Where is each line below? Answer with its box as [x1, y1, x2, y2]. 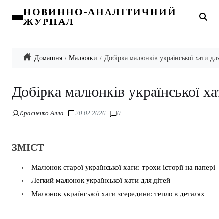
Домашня [34, 54, 62, 62]
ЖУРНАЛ [23, 16, 74, 27]
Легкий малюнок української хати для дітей [31, 176, 170, 184]
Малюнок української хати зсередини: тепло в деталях [31, 190, 205, 197]
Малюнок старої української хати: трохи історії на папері [31, 163, 215, 171]
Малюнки [69, 54, 97, 62]
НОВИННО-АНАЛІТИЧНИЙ [23, 6, 176, 17]
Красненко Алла [20, 109, 64, 117]
